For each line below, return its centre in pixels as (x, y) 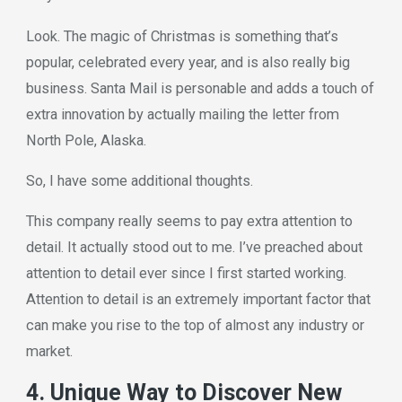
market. (49, 352)
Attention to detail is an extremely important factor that (198, 300)
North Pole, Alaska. (86, 140)
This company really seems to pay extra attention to (189, 222)
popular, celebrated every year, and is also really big (188, 62)
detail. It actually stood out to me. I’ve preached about (194, 248)
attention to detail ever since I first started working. (186, 274)
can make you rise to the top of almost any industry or (195, 326)
